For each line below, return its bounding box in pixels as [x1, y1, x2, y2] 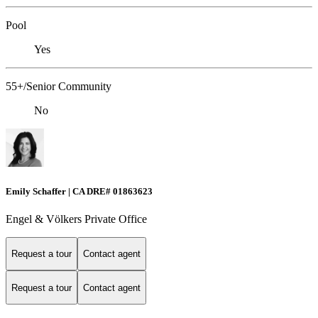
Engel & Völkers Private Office [6, 212, 147, 225]
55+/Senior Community [6, 80, 111, 93]
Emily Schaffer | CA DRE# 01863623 [6, 185, 153, 197]
